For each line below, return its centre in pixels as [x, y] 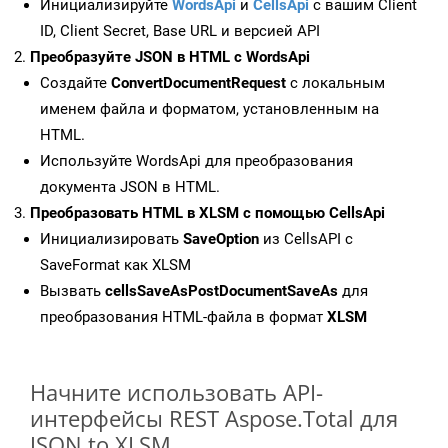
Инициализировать [111, 239]
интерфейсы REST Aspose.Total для [214, 418]
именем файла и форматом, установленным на [209, 109]
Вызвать [72, 291]
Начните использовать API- [176, 392]
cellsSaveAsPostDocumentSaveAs [221, 291]
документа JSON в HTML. [130, 187]
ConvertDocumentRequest [198, 83]
